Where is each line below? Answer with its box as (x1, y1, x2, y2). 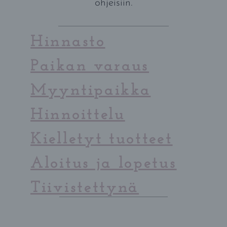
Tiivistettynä (30, 179, 139, 196)
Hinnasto (30, 33, 105, 50)
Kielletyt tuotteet (30, 131, 173, 147)
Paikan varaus (30, 58, 149, 74)
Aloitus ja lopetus (30, 155, 177, 172)
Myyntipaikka (30, 82, 151, 99)
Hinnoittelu (30, 106, 125, 123)
